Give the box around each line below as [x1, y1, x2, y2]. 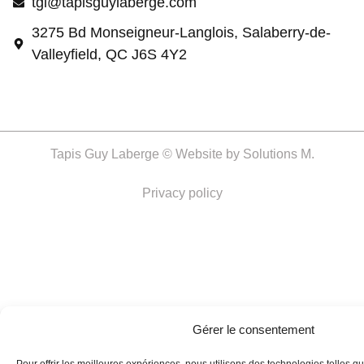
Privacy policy [141, 186, 223, 201]
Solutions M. [242, 147, 314, 162]
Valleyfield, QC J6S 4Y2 [31, 46, 187, 63]
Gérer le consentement [193, 323, 314, 336]
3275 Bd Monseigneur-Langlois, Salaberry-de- [31, 24, 331, 41]
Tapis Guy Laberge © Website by [50, 147, 243, 162]
